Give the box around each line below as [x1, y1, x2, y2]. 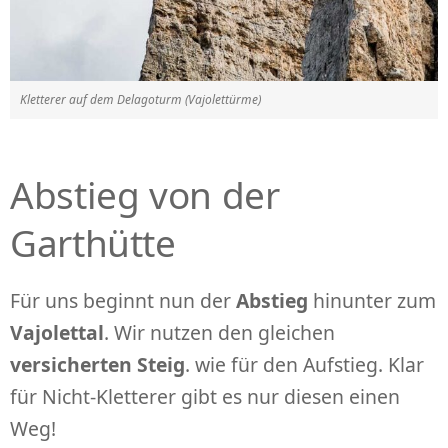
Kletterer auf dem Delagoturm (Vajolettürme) [20, 90, 261, 108]
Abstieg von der [10, 169, 280, 221]
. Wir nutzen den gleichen [104, 318, 335, 346]
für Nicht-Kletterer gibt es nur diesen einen [10, 382, 400, 410]
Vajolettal [10, 318, 104, 346]
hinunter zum [308, 286, 436, 314]
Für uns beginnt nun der [10, 286, 236, 314]
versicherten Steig [10, 350, 185, 378]
